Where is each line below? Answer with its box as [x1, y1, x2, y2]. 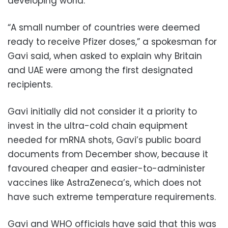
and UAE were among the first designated [8, 64, 193, 76]
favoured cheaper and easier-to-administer [8, 162, 205, 175]
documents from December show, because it [8, 148, 208, 160]
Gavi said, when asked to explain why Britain [8, 49, 202, 62]
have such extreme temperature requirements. [8, 190, 216, 203]
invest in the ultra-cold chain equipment [8, 119, 188, 132]
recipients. [8, 78, 52, 91]
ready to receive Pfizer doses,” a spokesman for [8, 35, 217, 48]
